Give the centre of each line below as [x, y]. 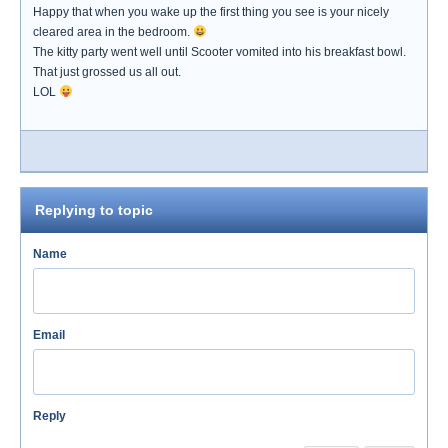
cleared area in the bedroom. [113, 32]
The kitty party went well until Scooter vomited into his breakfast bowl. [219, 52]
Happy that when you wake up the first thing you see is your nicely [211, 12]
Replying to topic [94, 210]
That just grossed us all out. [107, 72]
